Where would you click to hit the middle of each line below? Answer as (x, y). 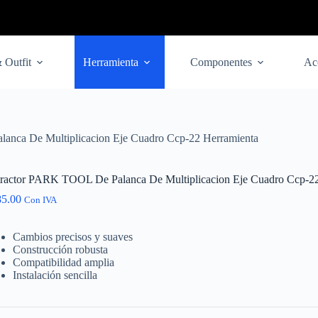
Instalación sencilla (55, 275)
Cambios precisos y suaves (72, 237)
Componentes (221, 62)
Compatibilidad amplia (63, 263)
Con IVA (40, 201)
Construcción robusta (60, 250)
